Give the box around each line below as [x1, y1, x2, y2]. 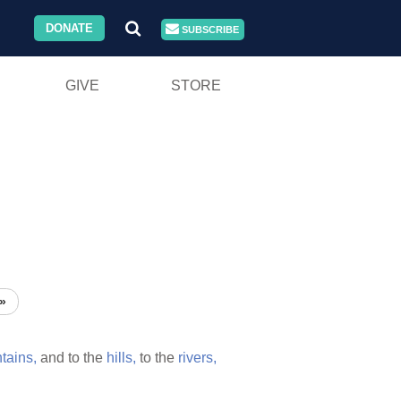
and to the [37, 350, 107, 366]
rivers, [178, 350, 217, 366]
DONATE [46, 21, 94, 35]
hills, [107, 350, 136, 366]
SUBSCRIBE [179, 24, 240, 35]
